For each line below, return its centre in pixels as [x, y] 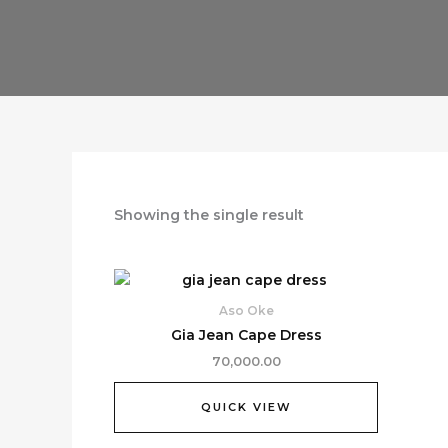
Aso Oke [246, 311]
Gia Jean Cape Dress [246, 335]
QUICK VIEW [246, 406]
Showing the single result [209, 215]
